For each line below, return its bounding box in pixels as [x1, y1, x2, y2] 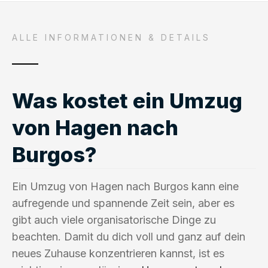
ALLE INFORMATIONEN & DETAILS [12, 32, 211, 42]
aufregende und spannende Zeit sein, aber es [12, 196, 234, 209]
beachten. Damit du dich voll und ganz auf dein [12, 230, 245, 243]
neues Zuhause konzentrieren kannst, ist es [12, 246, 224, 260]
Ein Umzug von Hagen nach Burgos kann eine [12, 179, 239, 193]
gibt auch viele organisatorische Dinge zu [12, 213, 216, 226]
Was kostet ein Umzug [12, 87, 242, 113]
